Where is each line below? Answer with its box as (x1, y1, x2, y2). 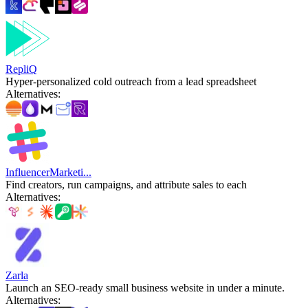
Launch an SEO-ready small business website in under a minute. (5, 281, 285, 294)
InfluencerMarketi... (5, 166, 91, 178)
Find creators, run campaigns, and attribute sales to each (5, 178, 247, 190)
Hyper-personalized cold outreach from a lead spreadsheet (5, 75, 256, 87)
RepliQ (5, 63, 37, 75)
